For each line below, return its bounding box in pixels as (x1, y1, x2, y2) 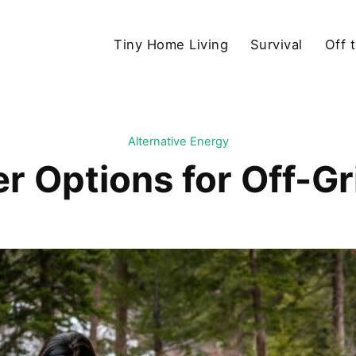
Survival (250, 36, 303, 52)
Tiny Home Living (114, 36, 229, 52)
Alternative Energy (127, 134, 229, 149)
